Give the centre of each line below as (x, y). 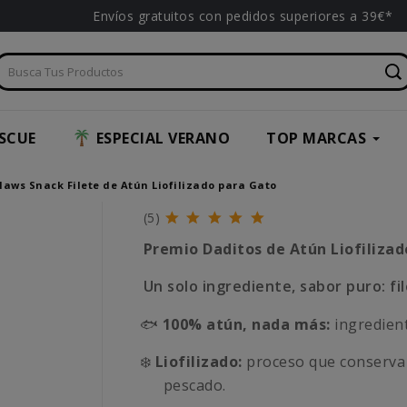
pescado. (194, 386)
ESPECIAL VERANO (163, 139)
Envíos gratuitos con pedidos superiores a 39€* (243, 16)
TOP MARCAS (316, 139)
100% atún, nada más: (246, 325)
